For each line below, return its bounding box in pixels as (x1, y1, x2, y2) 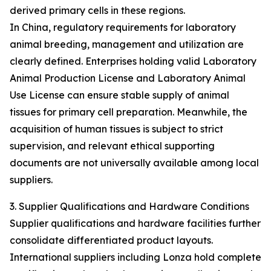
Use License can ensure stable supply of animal (10, 89, 229, 102)
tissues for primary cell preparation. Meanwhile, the (10, 106, 247, 119)
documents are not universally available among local (10, 157, 259, 169)
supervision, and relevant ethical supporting (10, 140, 215, 152)
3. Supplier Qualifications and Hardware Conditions (10, 200, 249, 213)
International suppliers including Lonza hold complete (10, 251, 261, 264)
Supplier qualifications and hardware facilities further (10, 217, 261, 230)
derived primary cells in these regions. (10, 4, 185, 17)
